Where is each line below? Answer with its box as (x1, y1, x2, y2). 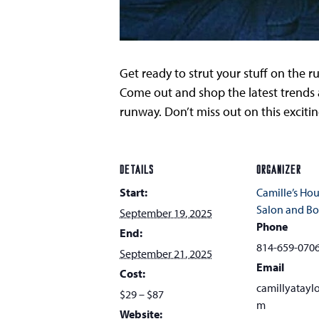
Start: (120, 185, 147, 199)
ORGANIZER (256, 165, 301, 177)
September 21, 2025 (120, 246, 212, 261)
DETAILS (120, 165, 154, 177)
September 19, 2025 (120, 206, 212, 220)
